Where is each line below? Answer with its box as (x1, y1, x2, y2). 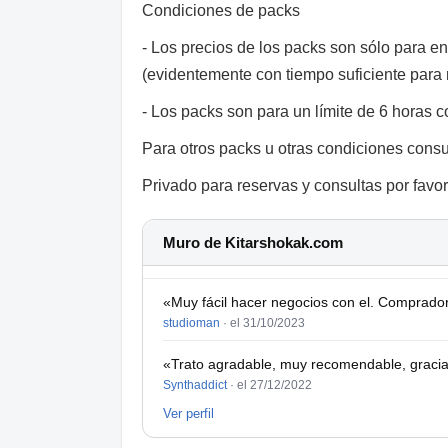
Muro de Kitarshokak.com (163, 233, 343, 251)
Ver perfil (163, 405, 214, 421)
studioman (163, 315, 220, 330)
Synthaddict (163, 377, 227, 392)
